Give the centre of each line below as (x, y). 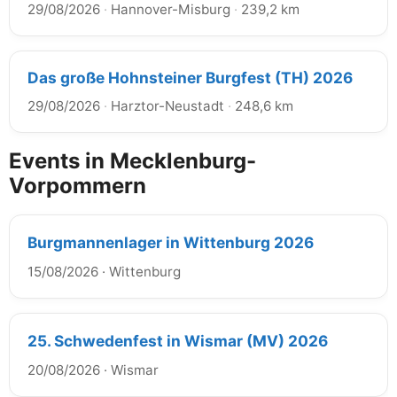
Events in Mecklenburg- (132, 160)
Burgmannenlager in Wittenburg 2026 (171, 242)
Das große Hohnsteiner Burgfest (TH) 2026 (190, 77)
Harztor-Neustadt (167, 105)
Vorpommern (78, 185)
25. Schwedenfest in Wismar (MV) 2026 (178, 340)
